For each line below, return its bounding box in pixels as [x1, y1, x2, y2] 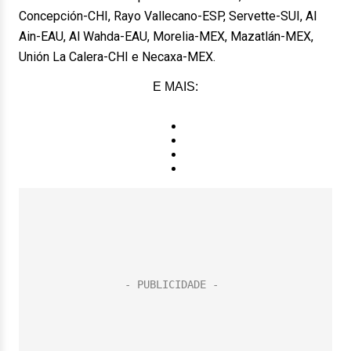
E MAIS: [153, 80, 198, 93]
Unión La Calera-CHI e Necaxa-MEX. [19, 49, 215, 64]
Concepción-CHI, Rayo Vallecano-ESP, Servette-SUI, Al [19, 9, 317, 24]
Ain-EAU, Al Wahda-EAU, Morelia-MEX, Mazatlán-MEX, [19, 29, 313, 44]
